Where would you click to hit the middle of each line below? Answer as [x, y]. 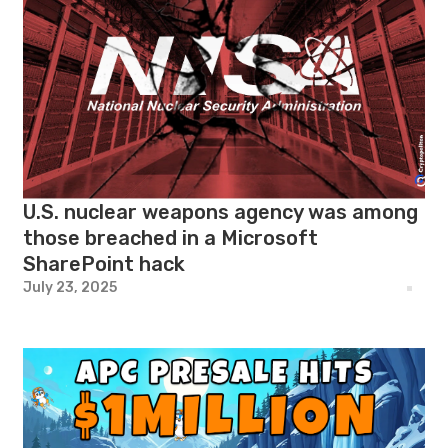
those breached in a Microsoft [171, 237]
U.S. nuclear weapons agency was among [221, 211]
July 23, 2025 [70, 287]
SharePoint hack [104, 263]
